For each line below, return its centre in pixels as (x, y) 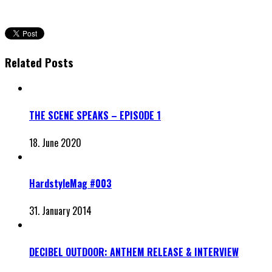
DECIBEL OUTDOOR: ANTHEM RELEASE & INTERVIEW (134, 252)
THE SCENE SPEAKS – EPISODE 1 (95, 115)
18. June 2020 (55, 142)
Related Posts (39, 62)
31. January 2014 (60, 211)
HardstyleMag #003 (70, 184)
